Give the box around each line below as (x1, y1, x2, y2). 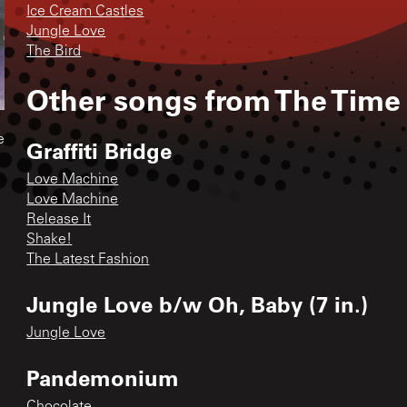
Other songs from (26, 80, 275, 118)
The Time (274, 80, 402, 118)
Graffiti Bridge (26, 135, 173, 164)
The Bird (26, 44, 82, 59)
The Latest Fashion (26, 252, 150, 267)
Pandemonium (26, 362, 180, 392)
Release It (26, 212, 92, 227)
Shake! (26, 232, 73, 247)
